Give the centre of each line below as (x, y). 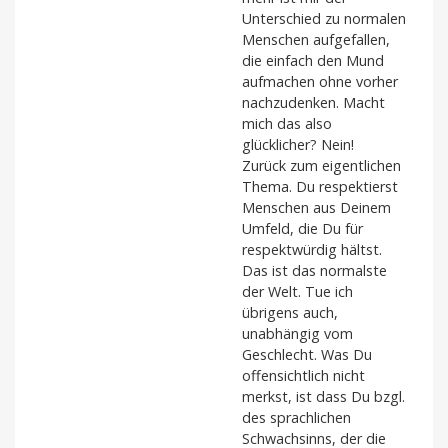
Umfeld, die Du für (302, 228)
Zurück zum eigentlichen (321, 165)
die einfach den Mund (313, 60)
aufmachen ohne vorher (320, 81)
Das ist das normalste (314, 270)
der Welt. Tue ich (297, 291)
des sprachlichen (296, 417)
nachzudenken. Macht (313, 102)
